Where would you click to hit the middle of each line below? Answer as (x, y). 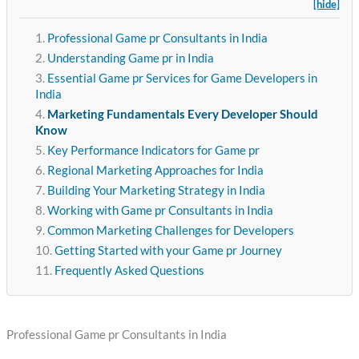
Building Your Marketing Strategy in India (156, 191)
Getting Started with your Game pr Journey (168, 251)
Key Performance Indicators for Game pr (153, 151)
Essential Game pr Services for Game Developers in (182, 79)
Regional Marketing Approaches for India (155, 171)
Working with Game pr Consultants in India (160, 211)
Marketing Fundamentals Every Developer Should (182, 115)
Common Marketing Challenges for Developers (170, 231)
